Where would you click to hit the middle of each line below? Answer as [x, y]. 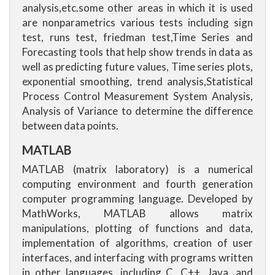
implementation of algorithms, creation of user [137, 243]
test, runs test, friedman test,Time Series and [137, 37]
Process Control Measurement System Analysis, [137, 96]
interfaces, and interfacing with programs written [137, 258]
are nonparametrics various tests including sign [137, 22]
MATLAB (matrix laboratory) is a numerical [137, 169]
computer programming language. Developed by [137, 199]
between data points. [70, 126]
